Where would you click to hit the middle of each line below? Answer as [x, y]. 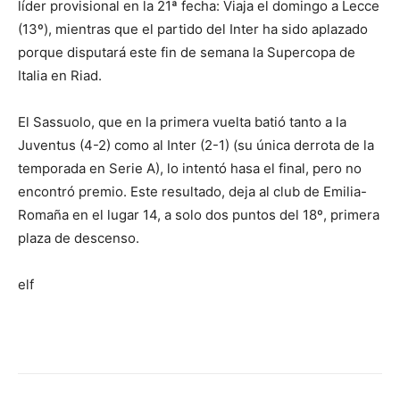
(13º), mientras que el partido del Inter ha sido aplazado [193, 29]
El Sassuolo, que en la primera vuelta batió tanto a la [182, 122]
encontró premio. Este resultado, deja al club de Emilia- [192, 192]
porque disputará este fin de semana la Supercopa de [187, 53]
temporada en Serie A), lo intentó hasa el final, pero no [190, 169]
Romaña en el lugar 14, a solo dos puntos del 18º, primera [199, 215]
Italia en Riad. [60, 76]
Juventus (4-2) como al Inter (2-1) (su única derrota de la [196, 146]
